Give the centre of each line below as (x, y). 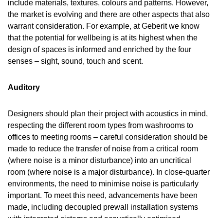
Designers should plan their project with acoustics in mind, (108, 114)
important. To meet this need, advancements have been (103, 195)
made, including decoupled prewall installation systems (103, 207)
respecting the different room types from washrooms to (100, 125)
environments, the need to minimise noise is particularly (103, 184)
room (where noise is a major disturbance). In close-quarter (109, 172)
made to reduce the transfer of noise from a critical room (103, 149)
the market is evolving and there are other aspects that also (109, 14)
